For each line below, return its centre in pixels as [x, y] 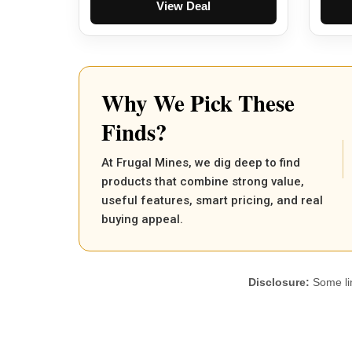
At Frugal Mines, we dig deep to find [201, 163]
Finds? [134, 132]
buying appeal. [142, 220]
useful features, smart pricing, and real [212, 201]
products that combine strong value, [203, 182]
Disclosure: [279, 282]
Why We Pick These [198, 103]
